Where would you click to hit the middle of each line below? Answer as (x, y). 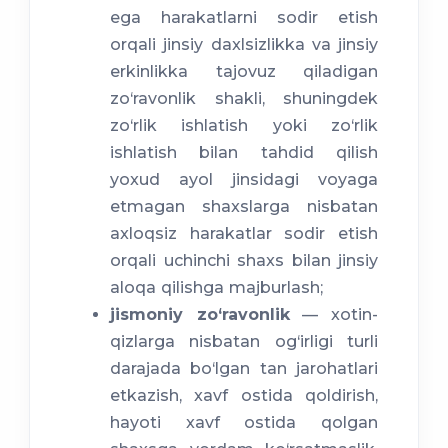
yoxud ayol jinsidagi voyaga (244, 180)
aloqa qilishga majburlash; (216, 288)
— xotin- (334, 315)
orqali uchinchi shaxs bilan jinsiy (244, 261)
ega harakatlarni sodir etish (244, 18)
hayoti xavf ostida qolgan (244, 423)
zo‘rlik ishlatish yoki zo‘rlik (244, 126)
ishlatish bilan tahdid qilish (244, 153)
